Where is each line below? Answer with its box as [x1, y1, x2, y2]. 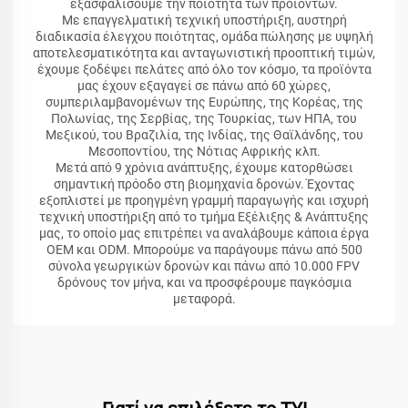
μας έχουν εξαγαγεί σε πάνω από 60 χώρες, [77, 78, 331, 94]
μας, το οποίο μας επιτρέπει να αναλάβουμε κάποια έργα [39, 226, 369, 241]
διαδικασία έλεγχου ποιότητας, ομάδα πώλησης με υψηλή [35, 29, 373, 45]
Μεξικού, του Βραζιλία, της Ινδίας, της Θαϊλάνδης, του [45, 127, 363, 143]
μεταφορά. [172, 291, 236, 307]
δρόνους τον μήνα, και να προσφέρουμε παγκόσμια [56, 275, 352, 291]
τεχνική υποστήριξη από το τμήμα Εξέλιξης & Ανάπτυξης [39, 209, 369, 225]
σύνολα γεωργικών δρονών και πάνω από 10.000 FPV [48, 259, 360, 274]
